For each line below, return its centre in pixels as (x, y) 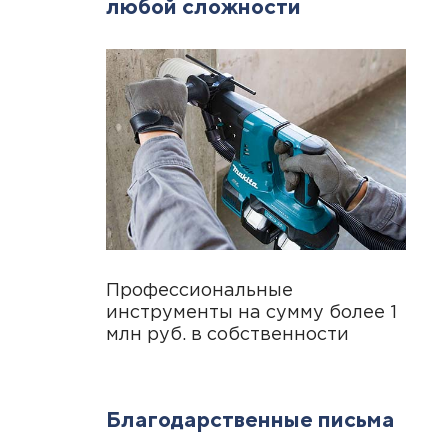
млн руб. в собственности (227, 334)
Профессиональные (199, 290)
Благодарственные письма (250, 418)
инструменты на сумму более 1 (251, 312)
